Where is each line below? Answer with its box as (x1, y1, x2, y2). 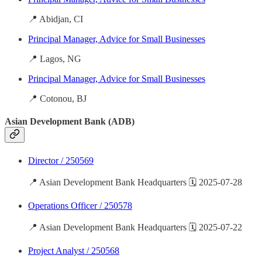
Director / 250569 (28, 155, 94, 166)
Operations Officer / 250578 (28, 200, 132, 211)
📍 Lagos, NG (28, 54, 81, 64)
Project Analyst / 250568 (28, 245, 119, 256)
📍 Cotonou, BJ (28, 94, 87, 104)
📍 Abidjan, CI (28, 14, 83, 25)
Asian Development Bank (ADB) (5, 116, 135, 127)
